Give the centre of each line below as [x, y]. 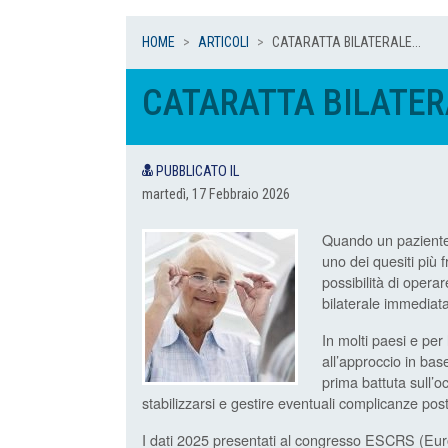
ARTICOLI [223, 42]
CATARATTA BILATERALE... [346, 42]
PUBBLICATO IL [196, 172]
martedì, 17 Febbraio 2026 [216, 195]
